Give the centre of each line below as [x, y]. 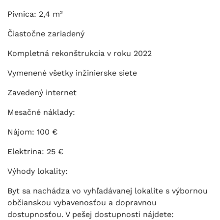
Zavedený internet [42, 92]
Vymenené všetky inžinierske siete [72, 73]
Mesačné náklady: [41, 112]
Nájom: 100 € [32, 132]
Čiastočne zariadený [46, 33]
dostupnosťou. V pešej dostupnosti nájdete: [91, 214]
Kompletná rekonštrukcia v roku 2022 [80, 53]
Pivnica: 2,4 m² [35, 14]
